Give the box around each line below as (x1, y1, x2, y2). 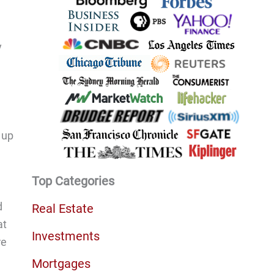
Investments (31, 228, 100, 243)
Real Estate (31, 201, 94, 216)
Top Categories (31, 173, 114, 188)
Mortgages (31, 256, 91, 271)
